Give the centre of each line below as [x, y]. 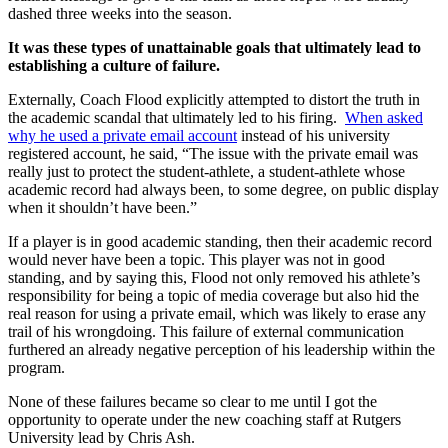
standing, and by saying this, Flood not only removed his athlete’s [214, 277]
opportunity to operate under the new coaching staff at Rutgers [204, 419]
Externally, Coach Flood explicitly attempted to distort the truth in [214, 99]
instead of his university [313, 135]
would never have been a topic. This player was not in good [196, 259]
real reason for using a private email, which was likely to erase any [217, 313]
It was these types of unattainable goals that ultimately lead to [214, 47]
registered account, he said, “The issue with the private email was [213, 153]
